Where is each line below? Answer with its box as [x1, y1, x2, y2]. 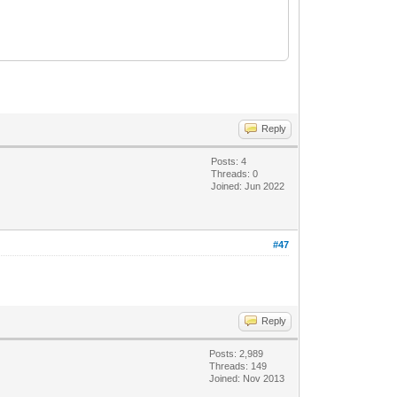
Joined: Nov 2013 [209, 372, 285, 384]
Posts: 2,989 [209, 347, 264, 359]
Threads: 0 [211, 167, 259, 179]
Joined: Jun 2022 [211, 180, 285, 191]
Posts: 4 [211, 155, 247, 167]
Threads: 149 [209, 360, 268, 371]
